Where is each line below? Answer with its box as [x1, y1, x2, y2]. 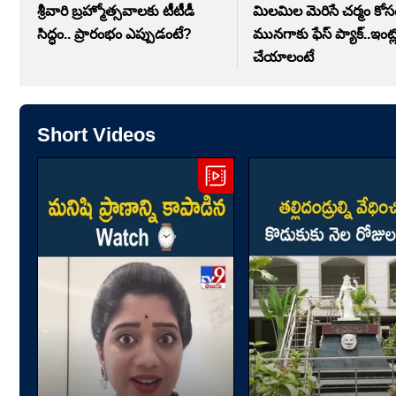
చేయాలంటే [253, 49, 315, 65]
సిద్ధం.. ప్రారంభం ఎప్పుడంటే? [37, 26, 192, 42]
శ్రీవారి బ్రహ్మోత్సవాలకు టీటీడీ [37, 3, 194, 19]
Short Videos [37, 123, 156, 146]
